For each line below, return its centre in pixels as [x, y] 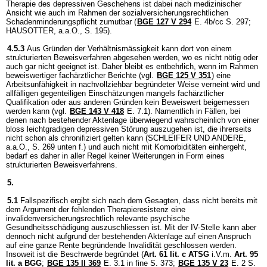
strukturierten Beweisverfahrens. [62, 164]
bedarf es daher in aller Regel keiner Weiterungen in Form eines [115, 156]
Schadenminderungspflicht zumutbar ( [71, 21]
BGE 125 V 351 [184, 75]
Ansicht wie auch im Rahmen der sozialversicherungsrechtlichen [117, 13]
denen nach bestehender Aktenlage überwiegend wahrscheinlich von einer [133, 120]
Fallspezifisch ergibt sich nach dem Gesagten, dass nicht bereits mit [139, 200]
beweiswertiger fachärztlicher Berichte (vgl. [81, 75]
